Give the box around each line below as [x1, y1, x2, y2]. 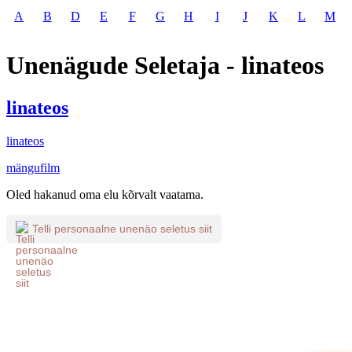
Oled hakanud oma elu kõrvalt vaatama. [6, 187, 203, 201]
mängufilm [6, 160, 60, 174]
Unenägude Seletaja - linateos [6, 51, 324, 80]
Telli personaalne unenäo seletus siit [32, 222, 212, 236]
